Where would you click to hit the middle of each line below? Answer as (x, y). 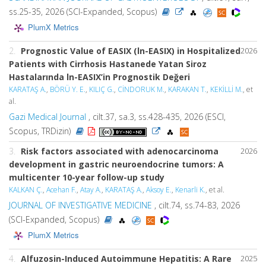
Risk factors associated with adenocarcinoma (120, 151)
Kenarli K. (190, 190)
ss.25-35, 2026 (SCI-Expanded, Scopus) (84, 12)
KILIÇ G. (102, 89)
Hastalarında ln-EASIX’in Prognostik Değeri (99, 77)
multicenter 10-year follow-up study (87, 177)
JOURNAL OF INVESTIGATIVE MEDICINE (80, 205)
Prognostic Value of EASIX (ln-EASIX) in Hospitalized (131, 51)
